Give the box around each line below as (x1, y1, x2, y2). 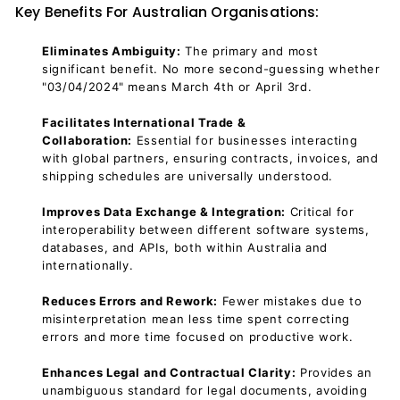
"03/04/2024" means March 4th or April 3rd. (42, 79, 312, 94)
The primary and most (185, 44, 319, 58)
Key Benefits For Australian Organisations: (15, 2, 320, 22)
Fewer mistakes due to (221, 294, 362, 308)
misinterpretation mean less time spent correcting (42, 312, 350, 326)
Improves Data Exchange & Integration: (42, 204, 287, 219)
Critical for (289, 204, 354, 219)
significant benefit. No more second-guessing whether (42, 62, 380, 76)
